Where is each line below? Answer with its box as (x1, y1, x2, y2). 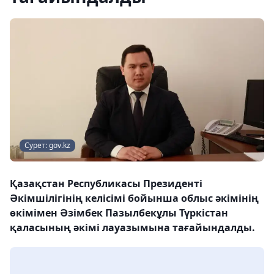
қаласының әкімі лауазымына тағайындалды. (10, 221, 255, 234)
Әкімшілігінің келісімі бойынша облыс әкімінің (10, 191, 259, 205)
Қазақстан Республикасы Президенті (10, 177, 202, 190)
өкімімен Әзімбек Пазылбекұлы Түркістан (10, 206, 228, 220)
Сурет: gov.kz (24, 140, 70, 150)
